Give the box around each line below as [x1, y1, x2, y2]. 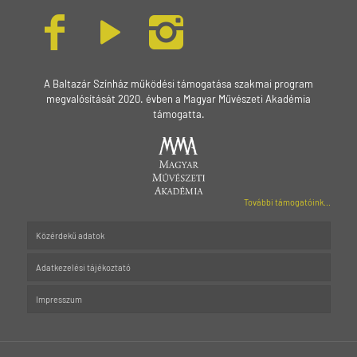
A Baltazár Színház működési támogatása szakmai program [44, 77, 313, 91]
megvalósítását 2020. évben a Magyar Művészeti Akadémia [46, 92, 311, 106]
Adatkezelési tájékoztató [35, 262, 131, 273]
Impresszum [35, 294, 82, 305]
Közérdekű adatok [35, 230, 104, 241]
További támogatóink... [243, 197, 331, 208]
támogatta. [152, 108, 205, 121]
